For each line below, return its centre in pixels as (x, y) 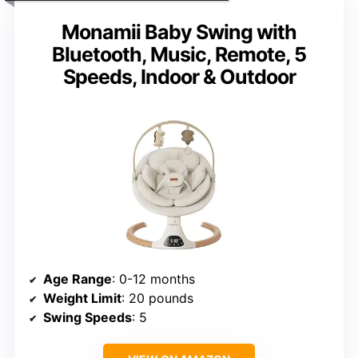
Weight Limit (82, 298)
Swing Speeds (88, 318)
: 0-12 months (153, 279)
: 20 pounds (157, 298)
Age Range (78, 279)
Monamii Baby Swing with (179, 32)
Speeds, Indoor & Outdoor (179, 77)
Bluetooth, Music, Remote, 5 (179, 55)
